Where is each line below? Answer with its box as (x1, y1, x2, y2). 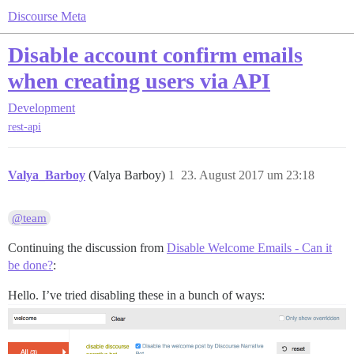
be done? (8, 258, 53, 273)
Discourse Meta (8, 9, 86, 23)
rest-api (8, 121, 41, 134)
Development (8, 101, 75, 115)
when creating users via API (8, 69, 270, 93)
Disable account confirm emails (8, 43, 303, 67)
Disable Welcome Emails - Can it (167, 241, 332, 255)
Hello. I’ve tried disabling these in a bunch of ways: (8, 288, 265, 303)
